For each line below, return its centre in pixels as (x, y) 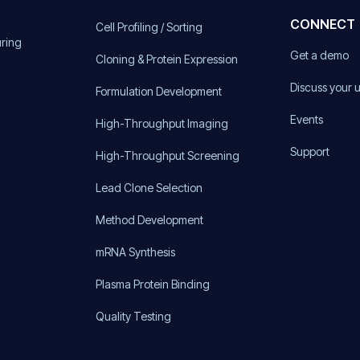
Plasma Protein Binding (152, 284)
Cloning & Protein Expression (166, 59)
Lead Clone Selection (149, 187)
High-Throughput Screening (167, 155)
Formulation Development (158, 91)
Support (310, 151)
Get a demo (320, 55)
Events (307, 119)
